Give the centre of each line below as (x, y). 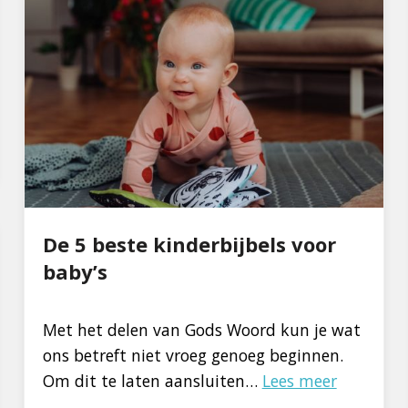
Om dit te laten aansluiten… (152, 381)
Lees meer (299, 381)
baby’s (75, 272)
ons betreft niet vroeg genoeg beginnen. (193, 356)
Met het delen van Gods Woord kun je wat (201, 330)
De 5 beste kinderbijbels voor (189, 245)
